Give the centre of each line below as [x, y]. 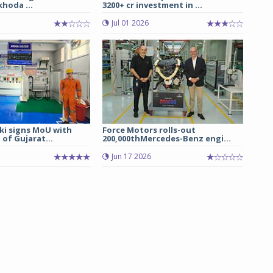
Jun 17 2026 [131, 157]
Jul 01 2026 [130, 23]
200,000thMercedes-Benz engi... [166, 139]
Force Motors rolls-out [149, 130]
